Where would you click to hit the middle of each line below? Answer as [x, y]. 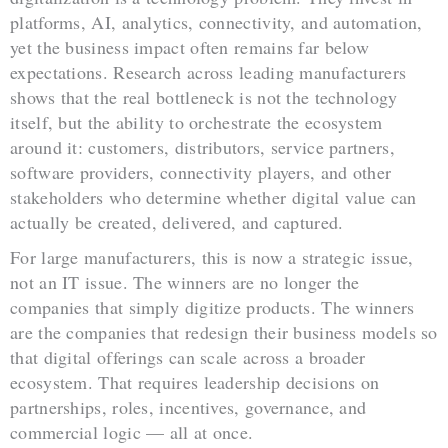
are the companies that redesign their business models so [224, 331]
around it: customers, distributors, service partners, [202, 147]
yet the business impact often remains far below [190, 47]
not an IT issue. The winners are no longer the [185, 281]
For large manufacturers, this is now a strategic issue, [212, 256]
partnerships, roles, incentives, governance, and [188, 406]
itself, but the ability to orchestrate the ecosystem [196, 122]
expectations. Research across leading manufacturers [208, 72]
